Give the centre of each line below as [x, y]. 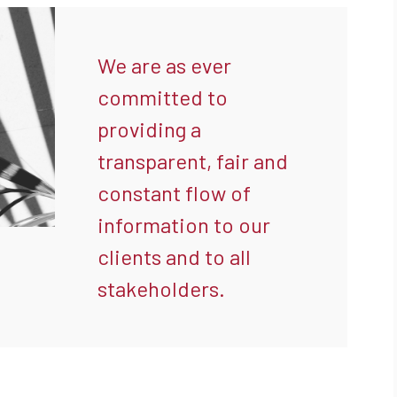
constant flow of [174, 193]
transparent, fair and [193, 161]
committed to [163, 97]
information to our [184, 225]
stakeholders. [161, 288]
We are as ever [164, 65]
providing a [149, 129]
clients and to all [174, 257]
